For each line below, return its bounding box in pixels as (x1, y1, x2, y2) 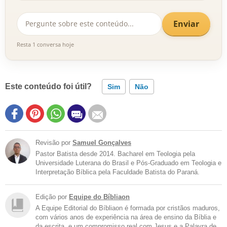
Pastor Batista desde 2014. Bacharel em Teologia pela (35, 150, 195, 158)
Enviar (173, 18, 199, 29)
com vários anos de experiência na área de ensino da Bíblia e (35, 213, 216, 221)
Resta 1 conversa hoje (17, 41, 74, 48)
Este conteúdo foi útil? (5, 82, 92, 91)
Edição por (35, 193, 69, 201)
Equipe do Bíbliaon (69, 193, 130, 201)
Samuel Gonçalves (72, 139, 131, 146)
